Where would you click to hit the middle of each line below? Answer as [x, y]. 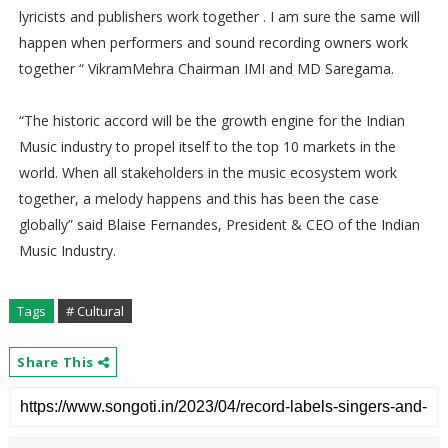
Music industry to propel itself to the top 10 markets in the [207, 146]
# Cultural [94, 311]
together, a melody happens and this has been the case [198, 198]
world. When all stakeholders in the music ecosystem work [207, 172]
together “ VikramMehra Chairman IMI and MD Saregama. [206, 68]
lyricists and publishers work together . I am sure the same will [219, 16]
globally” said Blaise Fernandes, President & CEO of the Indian [219, 224]
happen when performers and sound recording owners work [213, 42]
